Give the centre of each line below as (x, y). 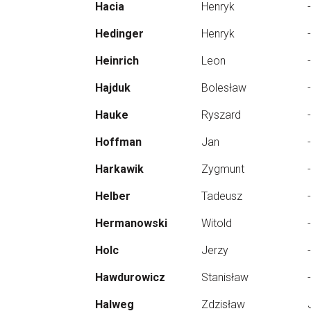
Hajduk (113, 88)
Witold (217, 223)
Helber (113, 196)
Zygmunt (223, 169)
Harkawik (119, 169)
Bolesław (224, 88)
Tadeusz (222, 196)
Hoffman (118, 142)
